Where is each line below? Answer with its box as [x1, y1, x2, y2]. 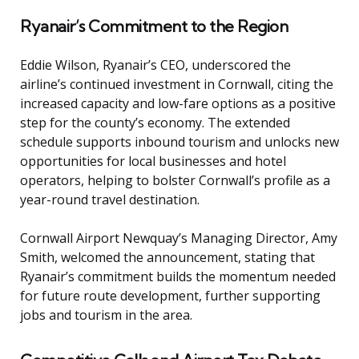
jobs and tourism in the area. [20, 305, 192, 324]
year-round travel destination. [20, 190, 200, 208]
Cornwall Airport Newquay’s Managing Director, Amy [20, 228, 337, 247]
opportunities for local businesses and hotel [20, 151, 286, 170]
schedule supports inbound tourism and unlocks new [20, 132, 339, 151]
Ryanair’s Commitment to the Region [20, 15, 288, 36]
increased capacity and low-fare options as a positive [20, 94, 336, 112]
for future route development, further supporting [20, 286, 321, 305]
